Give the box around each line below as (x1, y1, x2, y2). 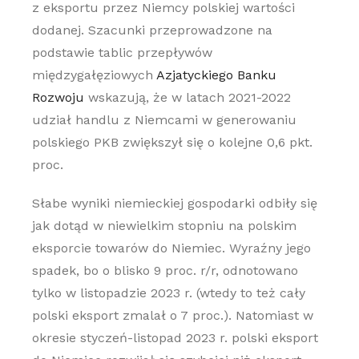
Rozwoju (31, 90, 84, 105)
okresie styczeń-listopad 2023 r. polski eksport (31, 330, 318, 345)
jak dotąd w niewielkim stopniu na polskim (31, 218, 296, 233)
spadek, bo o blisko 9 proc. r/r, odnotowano (31, 263, 298, 278)
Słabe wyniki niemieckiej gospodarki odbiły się (31, 196, 317, 211)
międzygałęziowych (31, 67, 156, 83)
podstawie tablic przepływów (31, 45, 212, 60)
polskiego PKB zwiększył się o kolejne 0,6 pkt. (31, 135, 313, 150)
